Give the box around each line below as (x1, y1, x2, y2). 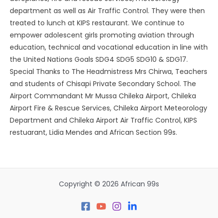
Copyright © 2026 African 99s (59, 179, 159, 189)
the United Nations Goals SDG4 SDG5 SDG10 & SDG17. (10, 54, 188, 64)
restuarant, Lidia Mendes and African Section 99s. (10, 127, 177, 137)
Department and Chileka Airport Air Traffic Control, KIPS (10, 115, 197, 125)
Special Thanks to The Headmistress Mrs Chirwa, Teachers (10, 67, 207, 76)
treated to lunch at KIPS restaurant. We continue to (10, 18, 184, 28)
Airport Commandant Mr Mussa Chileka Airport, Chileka (10, 91, 196, 101)
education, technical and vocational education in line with (10, 42, 208, 52)
